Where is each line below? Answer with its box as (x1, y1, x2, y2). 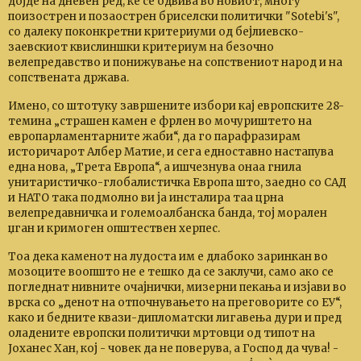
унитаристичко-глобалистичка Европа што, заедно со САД (8, 176, 346, 189)
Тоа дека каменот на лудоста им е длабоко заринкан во (8, 250, 328, 263)
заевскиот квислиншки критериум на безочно (8, 40, 274, 54)
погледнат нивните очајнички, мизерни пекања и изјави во (8, 280, 346, 294)
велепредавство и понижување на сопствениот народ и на (8, 56, 342, 69)
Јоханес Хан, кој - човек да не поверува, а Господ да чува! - (8, 342, 338, 355)
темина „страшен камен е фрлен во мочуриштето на (8, 114, 312, 128)
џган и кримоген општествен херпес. (8, 222, 220, 235)
